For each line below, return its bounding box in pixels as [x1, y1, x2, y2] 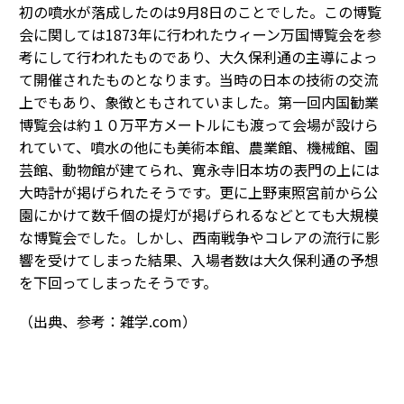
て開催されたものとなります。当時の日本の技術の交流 [19, 68, 378, 90]
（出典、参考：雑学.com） [19, 309, 197, 332]
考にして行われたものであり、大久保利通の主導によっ [19, 45, 378, 68]
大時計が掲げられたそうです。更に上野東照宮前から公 [19, 180, 378, 203]
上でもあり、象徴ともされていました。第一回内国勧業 [19, 90, 379, 113]
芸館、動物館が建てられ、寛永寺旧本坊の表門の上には [19, 158, 380, 180]
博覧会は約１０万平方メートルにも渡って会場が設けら [19, 113, 379, 135]
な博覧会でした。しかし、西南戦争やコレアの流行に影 [19, 225, 380, 248]
